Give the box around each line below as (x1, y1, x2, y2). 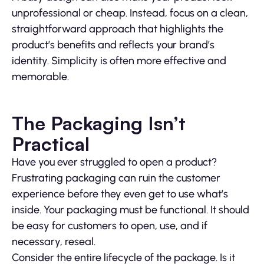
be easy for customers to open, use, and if (12, 219, 207, 233)
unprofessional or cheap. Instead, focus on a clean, (12, 6, 248, 20)
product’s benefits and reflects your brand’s (12, 38, 214, 52)
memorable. (12, 70, 69, 84)
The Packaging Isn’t (12, 111, 186, 136)
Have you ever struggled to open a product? (12, 156, 217, 169)
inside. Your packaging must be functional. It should (12, 203, 249, 217)
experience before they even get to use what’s (12, 187, 228, 201)
